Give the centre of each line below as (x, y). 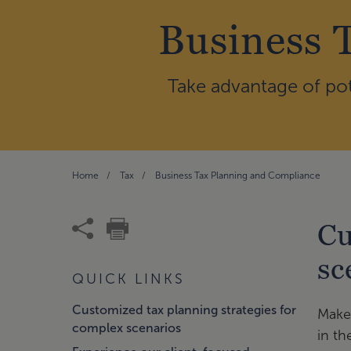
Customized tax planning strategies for (184, 309)
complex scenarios (127, 327)
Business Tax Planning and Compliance (238, 175)
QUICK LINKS (128, 279)
